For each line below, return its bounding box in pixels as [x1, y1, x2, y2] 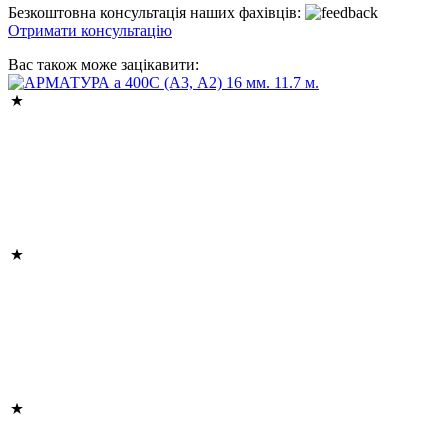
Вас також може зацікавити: [8, 55, 199, 73]
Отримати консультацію [8, 21, 172, 39]
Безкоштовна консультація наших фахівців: [8, 3, 305, 21]
